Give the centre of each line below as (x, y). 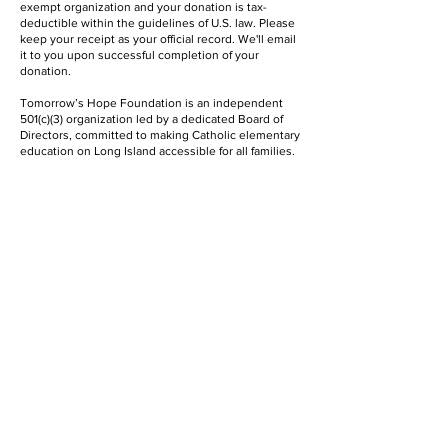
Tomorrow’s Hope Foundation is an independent (151, 103)
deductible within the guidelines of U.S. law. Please (157, 23)
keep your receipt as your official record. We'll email (158, 39)
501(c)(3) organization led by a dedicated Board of (151, 119)
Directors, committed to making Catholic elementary (160, 135)
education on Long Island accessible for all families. (157, 151)
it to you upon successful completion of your (139, 55)
